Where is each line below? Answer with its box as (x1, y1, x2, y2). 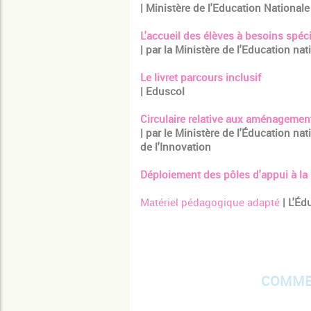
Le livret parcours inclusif (140, 70, 261, 85)
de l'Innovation (140, 140, 211, 154)
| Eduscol (140, 84, 185, 99)
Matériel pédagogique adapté (140, 195, 280, 210)
